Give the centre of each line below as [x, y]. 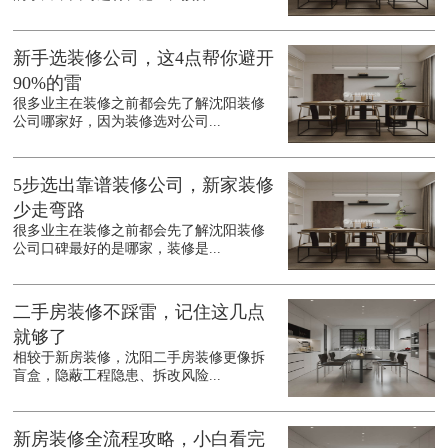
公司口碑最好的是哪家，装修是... [117, 249]
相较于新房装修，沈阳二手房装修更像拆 [139, 358]
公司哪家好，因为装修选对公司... [117, 122]
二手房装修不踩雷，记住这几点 [139, 312]
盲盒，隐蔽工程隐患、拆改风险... [117, 376]
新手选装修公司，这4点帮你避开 [144, 58]
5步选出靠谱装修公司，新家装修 [144, 185]
